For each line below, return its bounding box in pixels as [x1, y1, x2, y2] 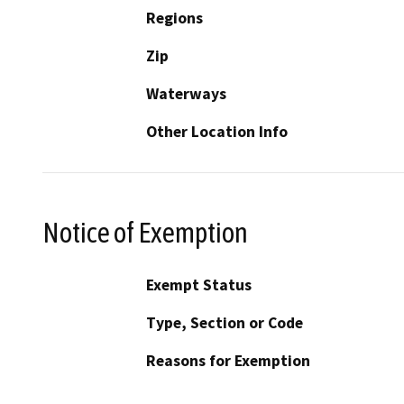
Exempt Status [146, 275, 252, 296]
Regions [146, 7, 203, 28]
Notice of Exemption [42, 216, 248, 249]
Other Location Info [146, 121, 288, 142]
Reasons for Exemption [146, 351, 310, 372]
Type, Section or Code [146, 313, 303, 334]
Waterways [146, 83, 226, 104]
